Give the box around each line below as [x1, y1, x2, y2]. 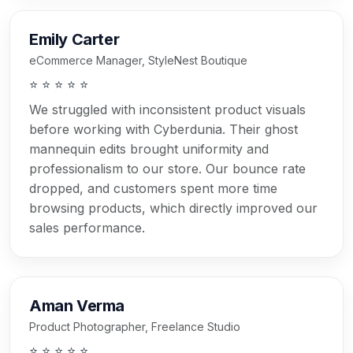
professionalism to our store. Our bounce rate [29, 161, 306, 177]
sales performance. [29, 220, 145, 236]
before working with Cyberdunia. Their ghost [29, 121, 298, 138]
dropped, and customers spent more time [29, 180, 277, 197]
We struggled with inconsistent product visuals [29, 102, 306, 118]
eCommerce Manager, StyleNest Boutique [29, 54, 247, 68]
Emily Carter [29, 30, 120, 50]
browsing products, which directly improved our [29, 200, 318, 217]
